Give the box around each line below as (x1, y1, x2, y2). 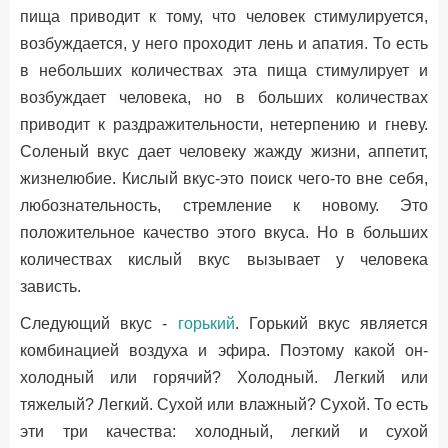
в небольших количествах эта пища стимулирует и (20, 62, 428, 79)
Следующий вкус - (20, 315, 178, 332)
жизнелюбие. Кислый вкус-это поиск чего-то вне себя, (20, 170, 428, 187)
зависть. (20, 278, 81, 295)
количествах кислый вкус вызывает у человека (20, 251, 428, 268)
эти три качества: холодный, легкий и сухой (20, 423, 428, 440)
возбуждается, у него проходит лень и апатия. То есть (20, 35, 428, 52)
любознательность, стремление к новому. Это (20, 197, 428, 214)
